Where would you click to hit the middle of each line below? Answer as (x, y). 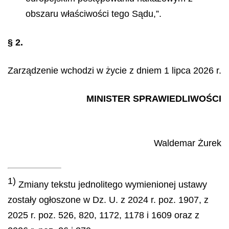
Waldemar (175, 143)
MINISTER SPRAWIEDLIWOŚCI (154, 98)
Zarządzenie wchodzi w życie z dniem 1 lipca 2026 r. (114, 70)
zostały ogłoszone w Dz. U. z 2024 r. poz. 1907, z (108, 200)
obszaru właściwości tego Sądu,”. (94, 14)
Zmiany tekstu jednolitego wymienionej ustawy (111, 184)
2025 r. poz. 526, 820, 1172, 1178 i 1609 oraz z (104, 215)
